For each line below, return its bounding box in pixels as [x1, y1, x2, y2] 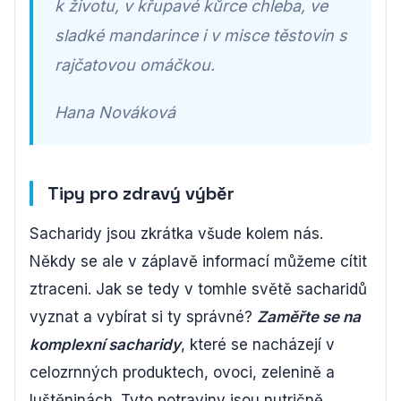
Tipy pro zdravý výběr [47, 182, 235, 206]
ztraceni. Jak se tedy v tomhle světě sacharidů [30, 280, 367, 299]
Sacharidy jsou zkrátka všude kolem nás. [30, 225, 323, 243]
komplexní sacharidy [30, 336, 181, 354]
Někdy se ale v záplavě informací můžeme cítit [30, 252, 367, 271]
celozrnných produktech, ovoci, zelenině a [30, 363, 335, 382]
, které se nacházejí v [181, 336, 335, 354]
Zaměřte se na [257, 308, 361, 327]
